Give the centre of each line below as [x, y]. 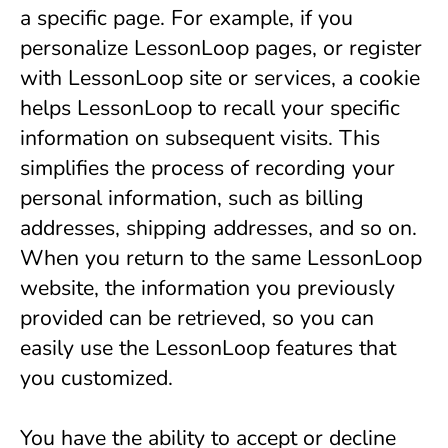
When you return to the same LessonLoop [221, 258]
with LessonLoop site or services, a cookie [220, 78]
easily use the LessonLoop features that [208, 348]
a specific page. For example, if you [186, 18]
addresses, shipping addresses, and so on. [218, 228]
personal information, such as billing [192, 198]
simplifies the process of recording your [207, 168]
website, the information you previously [207, 288]
